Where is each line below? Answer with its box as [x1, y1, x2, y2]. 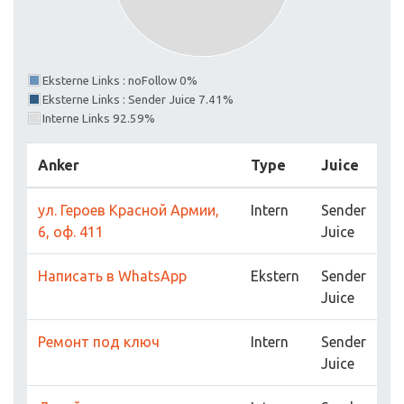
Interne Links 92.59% [42, 112, 155, 126]
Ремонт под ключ [38, 334, 160, 351]
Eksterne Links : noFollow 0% [42, 74, 197, 88]
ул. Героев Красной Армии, [38, 202, 219, 219]
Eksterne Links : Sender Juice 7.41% [42, 93, 234, 107]
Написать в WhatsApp [38, 268, 187, 285]
